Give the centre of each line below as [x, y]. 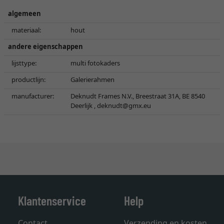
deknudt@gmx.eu [124, 105]
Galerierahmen [92, 79]
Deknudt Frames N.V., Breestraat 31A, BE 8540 [138, 96]
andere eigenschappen [45, 46]
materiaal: [26, 30]
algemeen [24, 13]
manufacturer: [33, 96]
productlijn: [28, 79]
